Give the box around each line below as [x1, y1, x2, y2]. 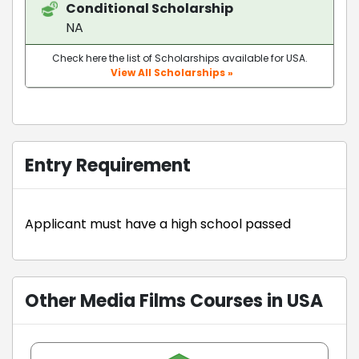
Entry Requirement [25, 152, 191, 178]
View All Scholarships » [110, 65, 233, 79]
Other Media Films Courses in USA [25, 288, 323, 313]
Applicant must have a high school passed [25, 214, 291, 233]
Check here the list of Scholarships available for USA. [51, 50, 308, 65]
